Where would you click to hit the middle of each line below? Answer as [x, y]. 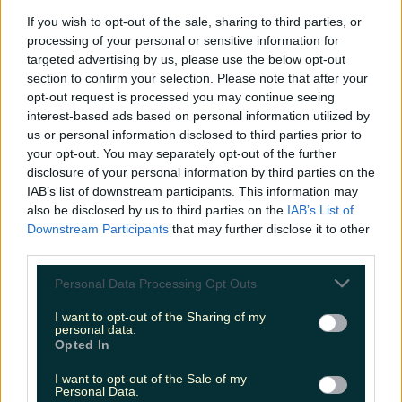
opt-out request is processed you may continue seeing [181, 97]
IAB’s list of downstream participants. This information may [192, 191]
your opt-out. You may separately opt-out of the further [182, 153]
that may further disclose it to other [269, 229]
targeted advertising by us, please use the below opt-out [186, 59]
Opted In [83, 345]
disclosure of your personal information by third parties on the [201, 172]
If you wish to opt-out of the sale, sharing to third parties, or [194, 22]
